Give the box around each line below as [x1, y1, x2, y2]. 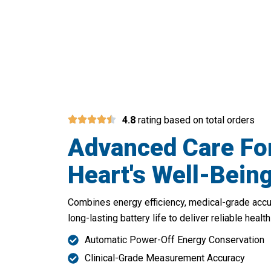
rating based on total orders [135, 114, 255, 126]
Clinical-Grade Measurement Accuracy [84, 252, 245, 264]
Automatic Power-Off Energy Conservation [84, 234, 264, 246]
